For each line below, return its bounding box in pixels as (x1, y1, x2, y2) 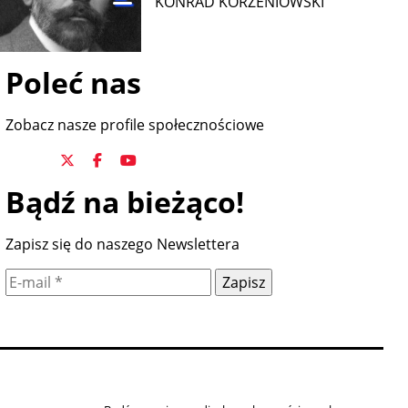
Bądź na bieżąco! (5, 181, 244, 221)
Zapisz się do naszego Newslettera (5, 233, 240, 254)
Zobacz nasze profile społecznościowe (5, 114, 264, 135)
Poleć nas (5, 62, 141, 102)
